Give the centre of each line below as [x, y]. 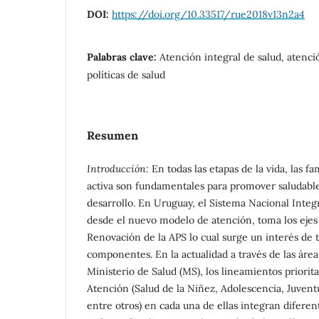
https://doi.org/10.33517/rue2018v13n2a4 [208, 14]
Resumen [113, 135]
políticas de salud [126, 74]
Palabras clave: [123, 57]
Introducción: [118, 168]
